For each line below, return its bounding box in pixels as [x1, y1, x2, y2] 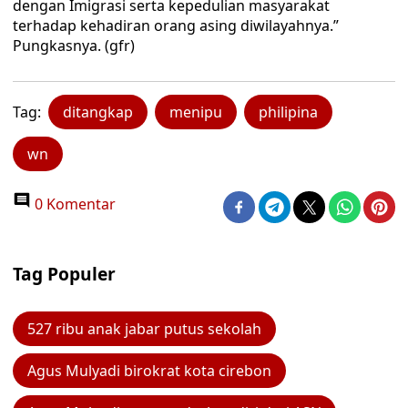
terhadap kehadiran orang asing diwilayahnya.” [13, 15, 339, 36]
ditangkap [63, 102, 133, 122]
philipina [259, 102, 318, 122]
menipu [169, 102, 222, 122]
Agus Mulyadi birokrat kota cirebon [27, 361, 271, 381]
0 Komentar [31, 194, 116, 214]
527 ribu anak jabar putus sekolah [27, 319, 261, 339]
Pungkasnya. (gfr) [13, 36, 135, 56]
